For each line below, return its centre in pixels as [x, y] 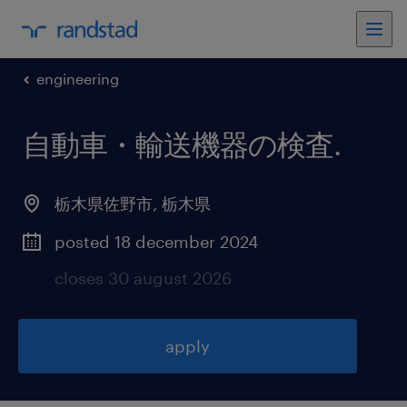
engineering [78, 79]
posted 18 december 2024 [156, 242]
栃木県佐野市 [104, 203]
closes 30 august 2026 [143, 278]
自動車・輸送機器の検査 [178, 144]
